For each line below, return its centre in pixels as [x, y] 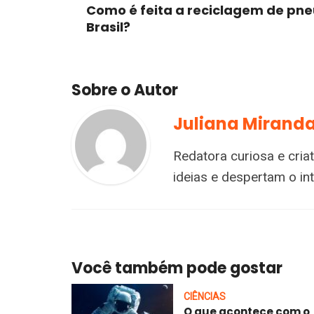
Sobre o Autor [125, 90]
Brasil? [108, 27]
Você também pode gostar [177, 268]
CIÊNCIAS [205, 296]
